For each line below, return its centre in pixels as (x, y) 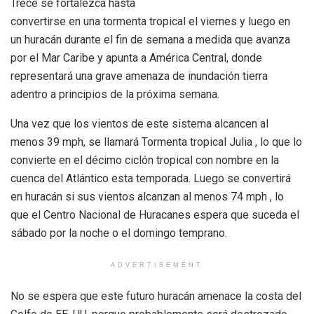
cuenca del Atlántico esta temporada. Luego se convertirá (151, 178)
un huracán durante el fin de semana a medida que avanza (150, 39)
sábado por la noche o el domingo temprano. (119, 233)
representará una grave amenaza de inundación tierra (139, 76)
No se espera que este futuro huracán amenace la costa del (156, 296)
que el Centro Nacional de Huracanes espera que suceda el (155, 214)
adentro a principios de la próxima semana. (115, 94)
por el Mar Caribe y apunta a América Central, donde (136, 57)
